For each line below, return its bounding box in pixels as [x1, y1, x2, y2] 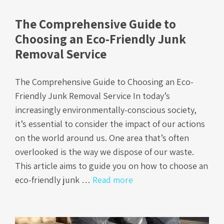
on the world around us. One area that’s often [15, 132, 189, 144]
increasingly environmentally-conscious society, [15, 104, 196, 116]
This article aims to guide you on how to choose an [15, 160, 208, 172]
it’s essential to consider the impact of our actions [15, 118, 205, 130]
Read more [92, 174, 133, 186]
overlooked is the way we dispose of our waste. [15, 146, 194, 158]
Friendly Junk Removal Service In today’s [15, 90, 170, 102]
